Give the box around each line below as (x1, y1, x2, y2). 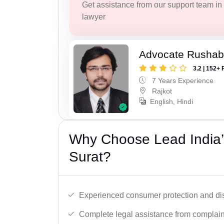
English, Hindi (150, 97, 193, 105)
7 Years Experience (150, 76, 214, 84)
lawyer (81, 12, 105, 21)
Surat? (69, 149, 111, 165)
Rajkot (150, 86, 172, 95)
